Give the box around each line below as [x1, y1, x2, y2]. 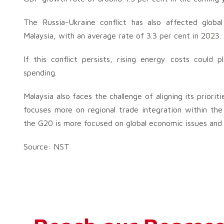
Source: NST [23, 142, 69, 151]
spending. [23, 68, 56, 77]
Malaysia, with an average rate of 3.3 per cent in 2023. [23, 31, 221, 40]
